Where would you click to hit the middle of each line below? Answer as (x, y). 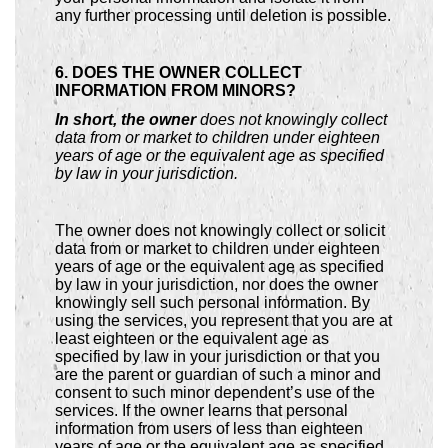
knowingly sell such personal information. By (212, 302)
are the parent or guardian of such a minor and (218, 374)
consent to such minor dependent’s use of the (215, 392)
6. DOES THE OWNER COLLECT (178, 72)
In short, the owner (127, 119)
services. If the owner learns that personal (201, 410)
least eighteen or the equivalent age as (192, 338)
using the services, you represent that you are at (223, 320)
